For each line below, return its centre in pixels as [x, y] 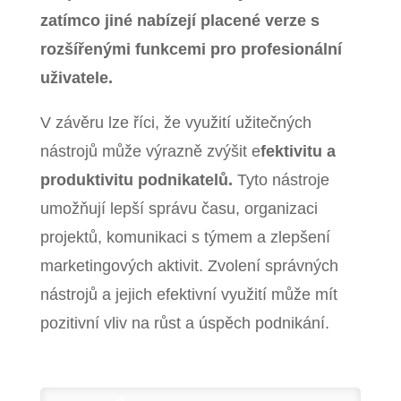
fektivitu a [298, 152]
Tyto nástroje [281, 180]
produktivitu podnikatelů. [136, 180]
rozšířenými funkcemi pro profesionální [191, 49]
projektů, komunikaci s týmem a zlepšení [185, 238]
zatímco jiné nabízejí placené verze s [179, 20]
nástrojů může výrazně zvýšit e [150, 152]
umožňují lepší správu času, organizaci [179, 209]
